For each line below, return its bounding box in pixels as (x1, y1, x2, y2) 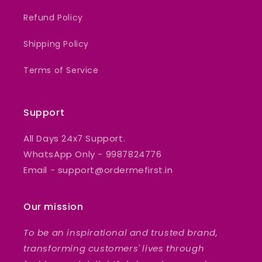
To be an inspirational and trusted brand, (23, 226, 218, 239)
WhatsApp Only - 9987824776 (23, 147, 162, 160)
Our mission (23, 199, 84, 213)
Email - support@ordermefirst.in (23, 163, 173, 176)
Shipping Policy (23, 37, 89, 50)
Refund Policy (23, 11, 83, 23)
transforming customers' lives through (23, 242, 205, 254)
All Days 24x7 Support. (23, 132, 126, 144)
